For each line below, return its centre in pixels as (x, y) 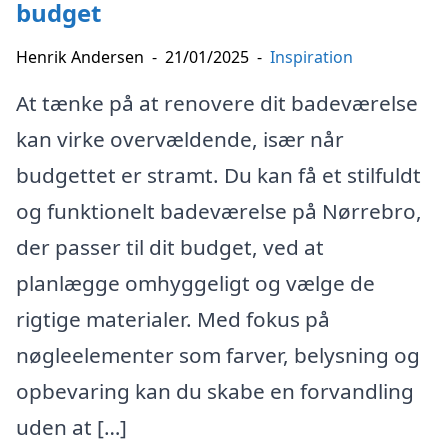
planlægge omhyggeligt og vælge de (195, 282)
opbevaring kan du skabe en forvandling (215, 390)
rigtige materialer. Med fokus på (173, 318)
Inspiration (311, 56)
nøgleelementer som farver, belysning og (218, 354)
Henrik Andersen (80, 56)
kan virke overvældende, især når (180, 138)
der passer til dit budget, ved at (170, 246)
